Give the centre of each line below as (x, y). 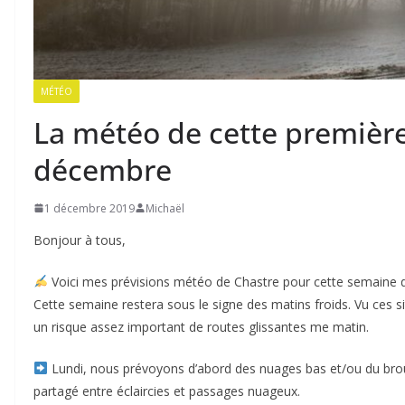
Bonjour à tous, (80, 240)
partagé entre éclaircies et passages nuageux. (167, 391)
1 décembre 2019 (89, 208)
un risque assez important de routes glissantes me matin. (201, 326)
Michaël (165, 208)
